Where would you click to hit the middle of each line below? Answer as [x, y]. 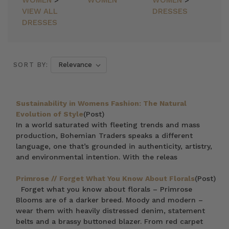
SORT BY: [30, 65]
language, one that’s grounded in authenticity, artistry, [114, 146]
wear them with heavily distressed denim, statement [111, 211]
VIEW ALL [40, 11]
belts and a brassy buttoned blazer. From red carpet [110, 221]
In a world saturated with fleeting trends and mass [108, 125]
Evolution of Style [50, 114]
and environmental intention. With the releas [97, 157]
